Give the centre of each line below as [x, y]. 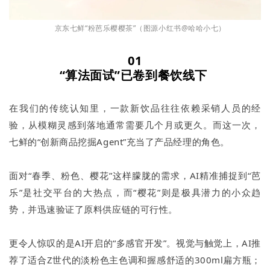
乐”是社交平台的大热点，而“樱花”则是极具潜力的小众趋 [135, 192]
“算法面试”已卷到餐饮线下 [135, 75]
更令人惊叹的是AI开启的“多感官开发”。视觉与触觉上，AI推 [135, 243]
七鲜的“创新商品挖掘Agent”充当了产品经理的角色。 [119, 141]
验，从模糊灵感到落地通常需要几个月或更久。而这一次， [135, 124]
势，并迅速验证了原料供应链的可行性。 [93, 209]
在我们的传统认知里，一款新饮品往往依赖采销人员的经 [135, 108]
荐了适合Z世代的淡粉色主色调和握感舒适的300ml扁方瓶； [135, 259]
